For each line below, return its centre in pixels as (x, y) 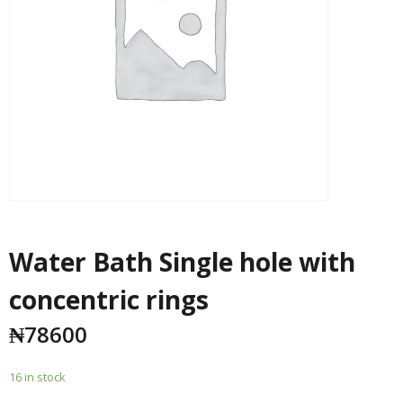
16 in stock (37, 376)
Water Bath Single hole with (182, 261)
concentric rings (109, 299)
